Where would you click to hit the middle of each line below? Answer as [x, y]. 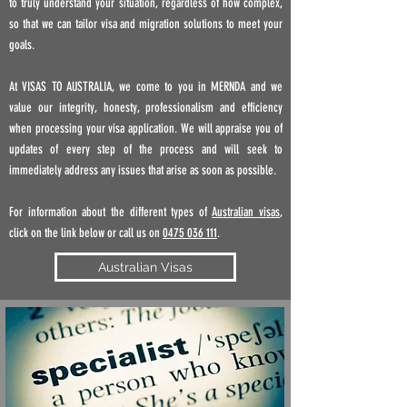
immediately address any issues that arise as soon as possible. [143, 170]
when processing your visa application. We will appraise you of [146, 129]
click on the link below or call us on [86, 233]
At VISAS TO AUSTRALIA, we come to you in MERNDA [130, 87]
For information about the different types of [111, 212]
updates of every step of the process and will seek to [146, 149]
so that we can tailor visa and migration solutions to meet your [146, 24]
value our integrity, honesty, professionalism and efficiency [146, 108]
